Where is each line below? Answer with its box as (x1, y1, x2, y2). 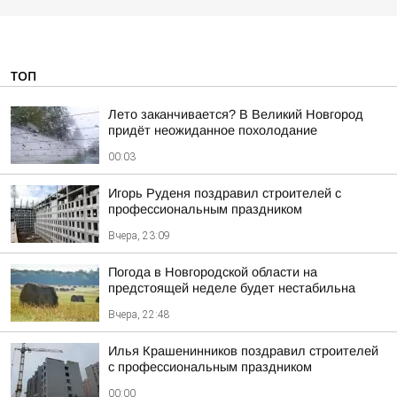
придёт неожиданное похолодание (108, 123, 317, 137)
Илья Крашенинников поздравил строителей (108, 344, 378, 358)
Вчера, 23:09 (108, 230, 170, 242)
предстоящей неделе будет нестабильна (108, 281, 355, 295)
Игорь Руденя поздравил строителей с (108, 186, 341, 200)
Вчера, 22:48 (108, 308, 170, 321)
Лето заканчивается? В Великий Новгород (108, 107, 363, 121)
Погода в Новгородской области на (108, 265, 317, 279)
